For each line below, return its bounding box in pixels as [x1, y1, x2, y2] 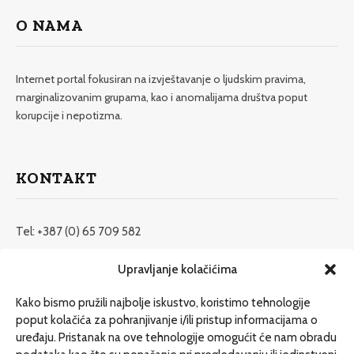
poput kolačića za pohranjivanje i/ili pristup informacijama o [16, 313, 318, 327]
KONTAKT [16, 168, 97, 187]
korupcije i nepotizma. [16, 107, 122, 122]
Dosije [16, 337, 47, 352]
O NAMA [16, 15, 83, 35]
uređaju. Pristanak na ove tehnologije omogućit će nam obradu [16, 330, 337, 345]
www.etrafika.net [16, 277, 105, 292]
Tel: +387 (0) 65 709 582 [16, 224, 141, 239]
